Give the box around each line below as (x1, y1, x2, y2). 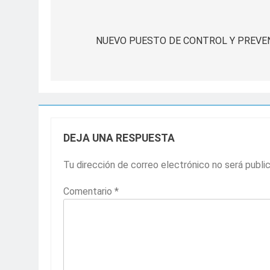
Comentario (63, 185, 115, 197)
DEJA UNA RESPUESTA (63, 131, 175, 144)
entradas (62, 56, 121, 74)
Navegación (62, 13, 140, 30)
